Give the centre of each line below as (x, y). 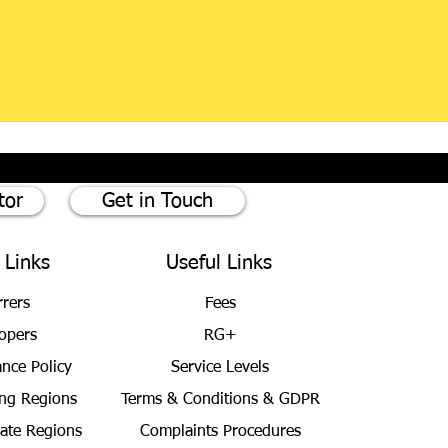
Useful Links (219, 263)
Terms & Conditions (191, 400)
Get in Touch (157, 201)
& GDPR (291, 400)
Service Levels (220, 368)
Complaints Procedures (220, 432)
